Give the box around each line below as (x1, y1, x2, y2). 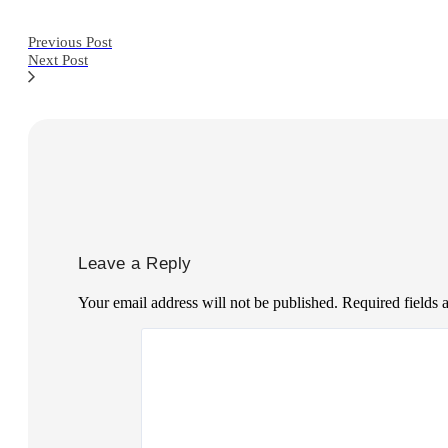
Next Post (28, 52, 88, 68)
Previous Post (28, 34, 112, 50)
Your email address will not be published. (78, 294, 338, 311)
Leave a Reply (78, 254, 192, 273)
